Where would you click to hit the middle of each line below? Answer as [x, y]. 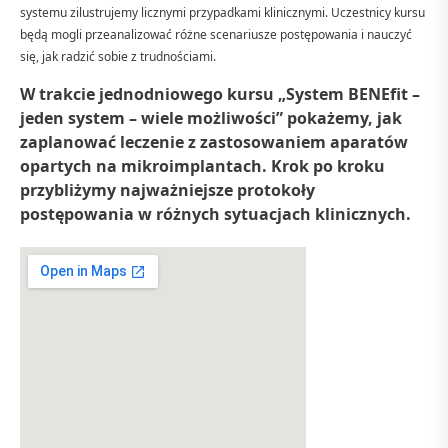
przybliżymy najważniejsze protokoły [167, 189]
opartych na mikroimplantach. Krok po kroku [202, 165]
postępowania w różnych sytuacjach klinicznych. [215, 213]
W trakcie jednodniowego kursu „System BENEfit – [220, 93]
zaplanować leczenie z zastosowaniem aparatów [214, 141]
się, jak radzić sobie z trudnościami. [118, 56]
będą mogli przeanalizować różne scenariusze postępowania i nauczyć [216, 34]
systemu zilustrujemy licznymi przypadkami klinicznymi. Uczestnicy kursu [222, 12]
